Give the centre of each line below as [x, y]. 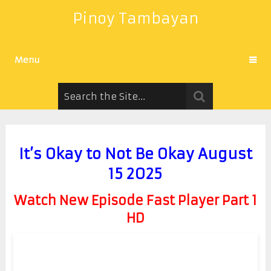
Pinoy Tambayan [135, 19]
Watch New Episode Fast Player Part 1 [135, 200]
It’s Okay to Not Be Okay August [135, 154]
